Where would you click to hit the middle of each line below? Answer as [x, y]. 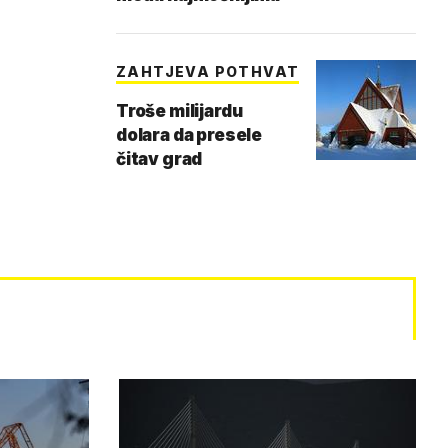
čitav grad [159, 159]
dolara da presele [189, 135]
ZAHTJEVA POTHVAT [208, 71]
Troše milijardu [179, 111]
